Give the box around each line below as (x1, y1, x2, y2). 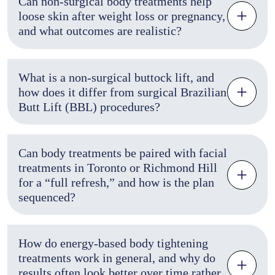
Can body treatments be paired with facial (18, 145, 227, 160)
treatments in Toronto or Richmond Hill (18, 160, 217, 174)
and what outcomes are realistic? (18, 24, 182, 38)
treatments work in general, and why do (18, 251, 215, 265)
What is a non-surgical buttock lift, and (18, 70, 214, 84)
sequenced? (18, 190, 76, 204)
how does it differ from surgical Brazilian (18, 85, 227, 99)
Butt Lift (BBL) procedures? (18, 99, 160, 114)
